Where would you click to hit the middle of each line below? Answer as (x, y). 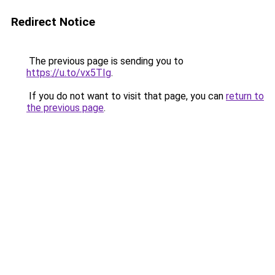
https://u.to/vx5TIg (69, 73)
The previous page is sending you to (105, 61)
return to (245, 96)
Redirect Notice (53, 22)
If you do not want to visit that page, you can (126, 96)
